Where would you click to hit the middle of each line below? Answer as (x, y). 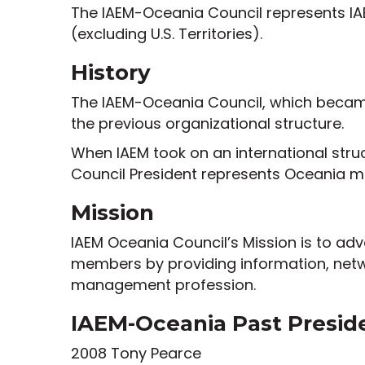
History (111, 72)
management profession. (163, 284)
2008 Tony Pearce (136, 353)
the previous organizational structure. (207, 123)
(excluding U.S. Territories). (167, 33)
